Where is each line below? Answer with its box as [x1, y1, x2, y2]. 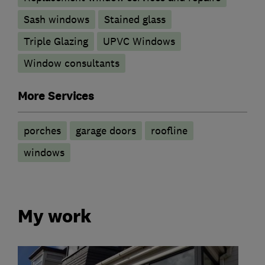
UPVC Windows [103, 35, 175, 49]
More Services [18, 89, 94, 105]
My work [18, 205, 92, 227]
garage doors [76, 124, 136, 138]
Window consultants [24, 57, 119, 70]
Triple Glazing [24, 35, 88, 49]
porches [24, 124, 61, 138]
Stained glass [104, 13, 166, 27]
